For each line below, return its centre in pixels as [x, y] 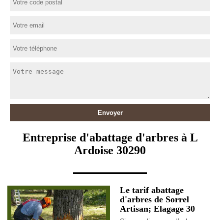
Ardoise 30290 [110, 150]
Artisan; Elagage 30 [157, 209]
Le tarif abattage [152, 190]
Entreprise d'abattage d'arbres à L [110, 137]
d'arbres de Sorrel [154, 199]
